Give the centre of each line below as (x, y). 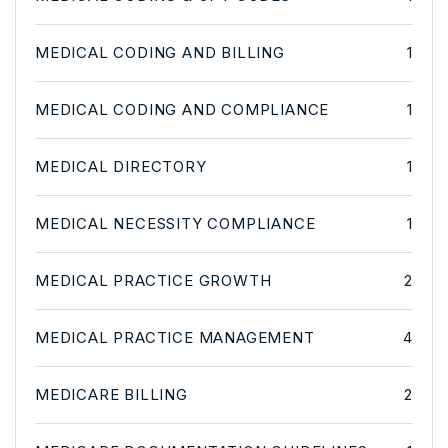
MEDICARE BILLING (111, 394)
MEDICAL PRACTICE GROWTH (153, 280)
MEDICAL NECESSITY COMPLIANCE (175, 223)
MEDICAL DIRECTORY (121, 166)
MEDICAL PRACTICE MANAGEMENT (175, 337)
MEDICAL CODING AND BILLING (160, 52)
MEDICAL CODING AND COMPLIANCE (182, 109)
